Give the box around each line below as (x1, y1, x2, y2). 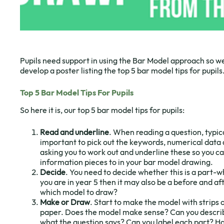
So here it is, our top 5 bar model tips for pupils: (20, 104, 184, 115)
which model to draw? (40, 186, 117, 197)
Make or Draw (40, 196, 90, 207)
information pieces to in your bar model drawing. (40, 156, 213, 167)
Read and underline (40, 126, 109, 137)
